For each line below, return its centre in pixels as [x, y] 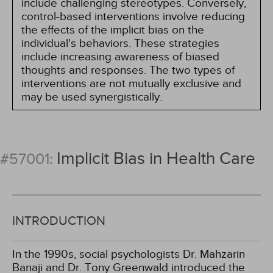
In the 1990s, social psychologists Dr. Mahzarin [129, 254]
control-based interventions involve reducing [133, 16]
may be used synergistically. [92, 97]
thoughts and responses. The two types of [128, 70]
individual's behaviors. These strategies [120, 43]
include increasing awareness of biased [120, 57]
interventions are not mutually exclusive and [131, 83]
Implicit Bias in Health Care [156, 159]
